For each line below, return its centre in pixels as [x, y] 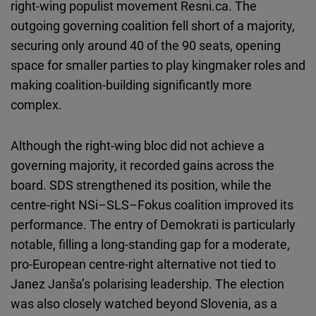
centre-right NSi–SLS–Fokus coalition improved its [152, 205]
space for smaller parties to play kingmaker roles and [158, 65]
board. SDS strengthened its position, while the [141, 185]
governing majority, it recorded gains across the [142, 165]
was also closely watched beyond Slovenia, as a [144, 304]
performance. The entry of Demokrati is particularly [153, 225]
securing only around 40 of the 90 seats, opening [146, 45]
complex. [36, 105]
